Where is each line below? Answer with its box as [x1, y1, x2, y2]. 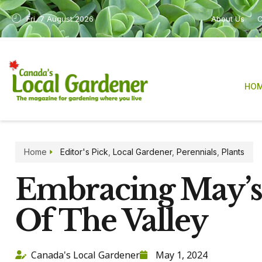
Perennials [176, 146, 217, 157]
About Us [211, 14, 244, 23]
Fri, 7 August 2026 [26, 14, 94, 23]
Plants [221, 146, 244, 157]
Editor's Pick [60, 146, 108, 157]
